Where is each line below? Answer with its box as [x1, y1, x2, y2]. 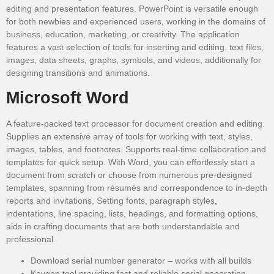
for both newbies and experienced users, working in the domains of [6, 16, 265, 26]
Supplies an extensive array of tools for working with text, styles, [6, 131, 253, 141]
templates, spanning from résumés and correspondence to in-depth [6, 182, 267, 193]
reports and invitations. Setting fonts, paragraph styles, [6, 195, 217, 206]
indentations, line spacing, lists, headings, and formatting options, [6, 208, 258, 218]
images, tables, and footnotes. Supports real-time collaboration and [6, 144, 266, 154]
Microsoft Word [6, 87, 129, 107]
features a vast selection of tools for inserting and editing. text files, [6, 42, 264, 52]
